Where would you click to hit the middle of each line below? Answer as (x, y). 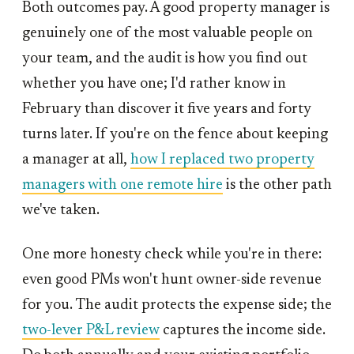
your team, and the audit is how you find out (165, 59)
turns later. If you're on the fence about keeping (175, 135)
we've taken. (61, 211)
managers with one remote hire (122, 186)
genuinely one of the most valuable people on (168, 34)
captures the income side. (243, 331)
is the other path (277, 186)
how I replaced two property (222, 160)
